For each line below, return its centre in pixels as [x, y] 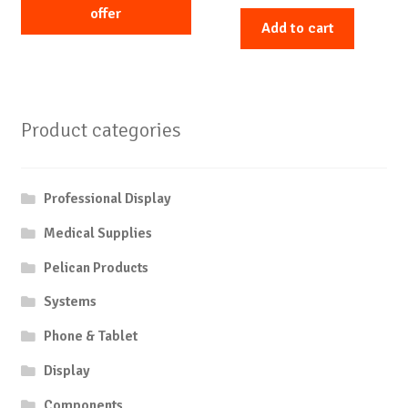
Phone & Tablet [91, 337]
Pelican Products [97, 267]
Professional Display [108, 199]
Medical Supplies [98, 233]
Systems [71, 302]
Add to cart [297, 29]
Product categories [101, 131]
